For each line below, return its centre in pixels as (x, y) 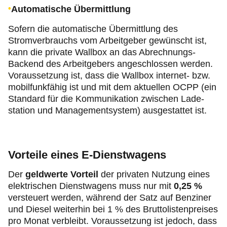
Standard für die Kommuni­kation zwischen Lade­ (106, 99)
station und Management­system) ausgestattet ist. (107, 111)
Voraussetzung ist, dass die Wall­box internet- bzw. (109, 76)
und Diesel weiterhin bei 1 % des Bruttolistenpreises (113, 210)
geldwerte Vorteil (63, 175)
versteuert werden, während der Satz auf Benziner (110, 198)
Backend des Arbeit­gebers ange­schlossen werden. (110, 64)
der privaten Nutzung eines (155, 175)
